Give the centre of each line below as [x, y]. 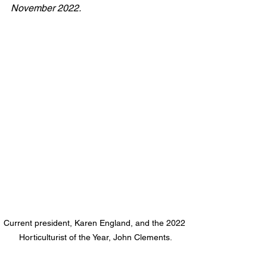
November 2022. [46, 8]
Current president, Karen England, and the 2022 [95, 223]
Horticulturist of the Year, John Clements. [95, 237]
